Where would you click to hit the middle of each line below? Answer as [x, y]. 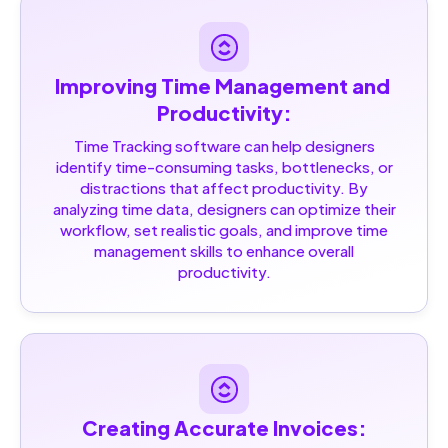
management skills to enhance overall [224, 251]
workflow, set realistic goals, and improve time [224, 230]
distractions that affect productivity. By [224, 188]
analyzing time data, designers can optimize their [224, 209]
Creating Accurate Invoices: [224, 428]
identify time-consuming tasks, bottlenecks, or [224, 167]
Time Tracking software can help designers [224, 146]
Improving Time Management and [222, 86]
